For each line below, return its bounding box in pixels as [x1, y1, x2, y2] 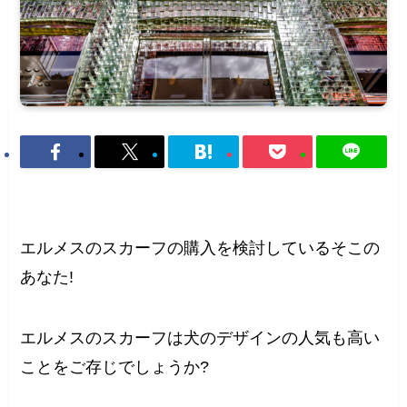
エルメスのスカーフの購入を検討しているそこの [20, 238, 381, 257]
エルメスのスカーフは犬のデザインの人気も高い [20, 329, 381, 348]
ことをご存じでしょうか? [20, 358, 210, 377]
